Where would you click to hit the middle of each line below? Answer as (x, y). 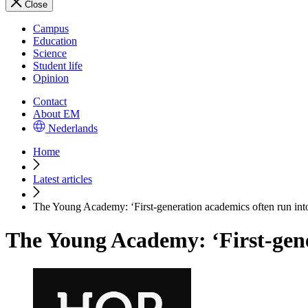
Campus (51, 29)
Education (55, 41)
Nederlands (73, 128)
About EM (56, 114)
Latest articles (63, 179)
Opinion (51, 78)
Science (50, 53)
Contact (50, 101)
